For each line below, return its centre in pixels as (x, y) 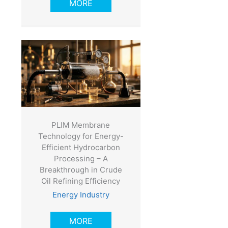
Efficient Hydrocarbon (81, 147)
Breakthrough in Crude (81, 169)
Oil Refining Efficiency (81, 181)
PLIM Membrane (81, 125)
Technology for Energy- (81, 136)
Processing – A (81, 158)
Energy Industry (81, 194)
